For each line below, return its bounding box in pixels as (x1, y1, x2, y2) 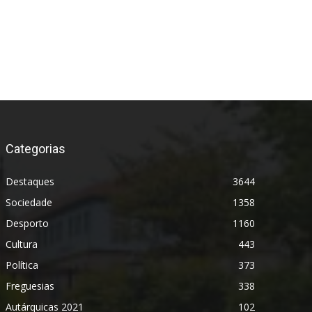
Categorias (6, 141, 65, 156)
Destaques (6, 174, 54, 188)
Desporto (6, 216, 49, 230)
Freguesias (6, 279, 54, 292)
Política (6, 258, 38, 272)
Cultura (6, 237, 38, 251)
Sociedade (6, 195, 52, 209)
